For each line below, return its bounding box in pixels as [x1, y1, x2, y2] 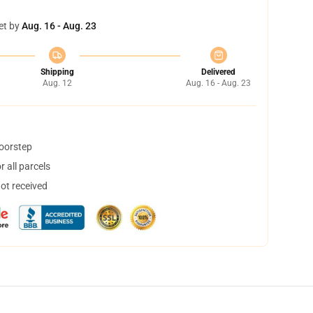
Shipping [40, 67, 74, 77]
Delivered [201, 67, 235, 77]
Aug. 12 [42, 78, 72, 88]
